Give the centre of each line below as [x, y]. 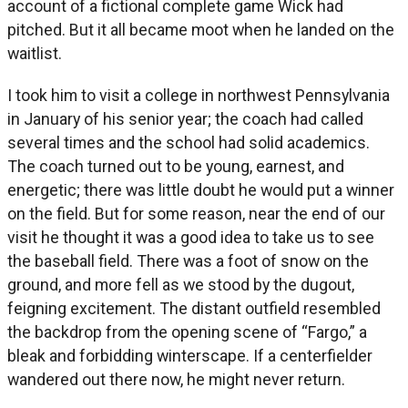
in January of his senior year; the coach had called [185, 118]
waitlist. [35, 53]
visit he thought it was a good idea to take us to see [191, 237]
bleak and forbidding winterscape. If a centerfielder [190, 355]
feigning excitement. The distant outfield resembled [194, 308]
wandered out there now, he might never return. [176, 379]
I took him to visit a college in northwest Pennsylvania [199, 95]
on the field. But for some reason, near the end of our [196, 213]
